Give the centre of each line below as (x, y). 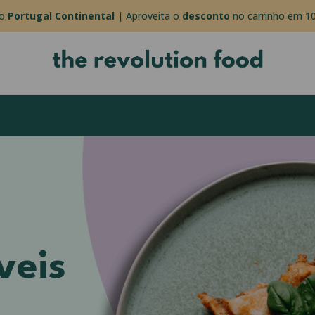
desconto (206, 16)
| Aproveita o (148, 16)
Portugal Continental (61, 16)
